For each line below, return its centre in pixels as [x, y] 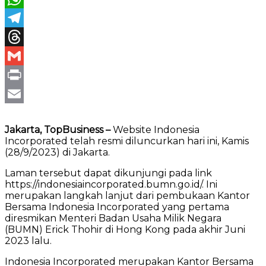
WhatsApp [30, 17]
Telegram [28, 36]
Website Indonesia [155, 129]
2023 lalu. [28, 240]
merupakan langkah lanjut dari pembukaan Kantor [127, 195]
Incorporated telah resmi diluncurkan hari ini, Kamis [127, 141]
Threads [24, 55]
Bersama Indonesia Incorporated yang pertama [117, 207]
